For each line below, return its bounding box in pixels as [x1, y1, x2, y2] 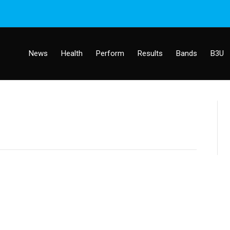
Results [138, 49, 163, 58]
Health [61, 49, 83, 58]
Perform [96, 49, 124, 58]
